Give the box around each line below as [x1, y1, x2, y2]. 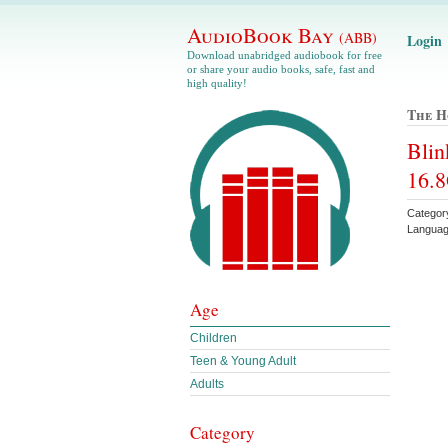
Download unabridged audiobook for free [187, 49, 382, 61]
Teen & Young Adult [190, 354, 296, 368]
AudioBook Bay [187, 21, 339, 49]
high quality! [187, 77, 247, 89]
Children [190, 331, 237, 345]
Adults [190, 377, 224, 391]
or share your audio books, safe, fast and [187, 63, 375, 75]
